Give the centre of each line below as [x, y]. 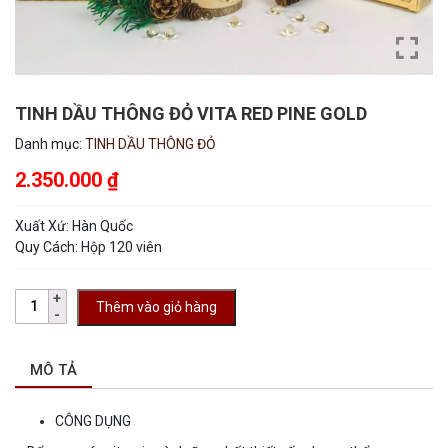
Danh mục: [50, 143]
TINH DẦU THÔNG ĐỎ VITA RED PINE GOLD [191, 113]
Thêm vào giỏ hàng [156, 306]
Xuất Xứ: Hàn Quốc [74, 225]
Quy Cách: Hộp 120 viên [88, 246]
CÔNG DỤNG [93, 421]
